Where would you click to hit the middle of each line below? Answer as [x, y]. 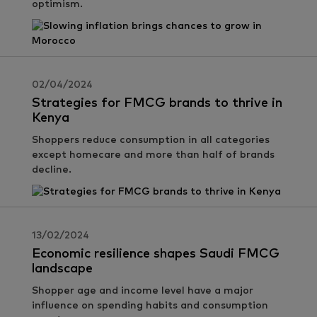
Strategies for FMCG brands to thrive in [157, 103]
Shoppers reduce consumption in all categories [151, 140]
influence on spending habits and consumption [150, 306]
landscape [62, 269]
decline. [52, 170]
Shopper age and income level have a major [143, 291]
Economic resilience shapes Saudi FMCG [156, 254]
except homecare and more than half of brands [153, 155]
